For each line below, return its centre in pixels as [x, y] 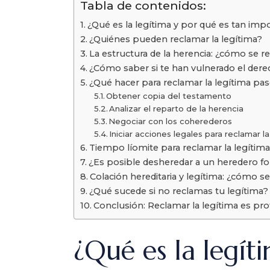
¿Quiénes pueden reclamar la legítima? [175, 39]
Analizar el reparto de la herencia [177, 109]
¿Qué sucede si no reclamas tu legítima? [178, 191]
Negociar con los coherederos [171, 121]
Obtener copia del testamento [169, 96]
